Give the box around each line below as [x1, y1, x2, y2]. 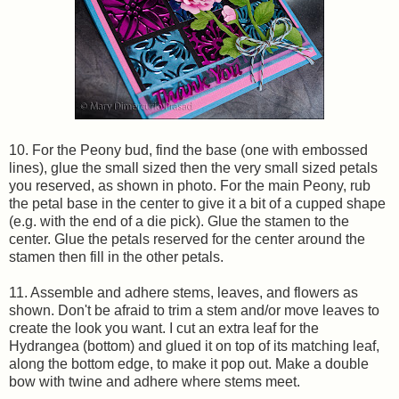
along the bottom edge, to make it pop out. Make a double [9, 355, 369, 371]
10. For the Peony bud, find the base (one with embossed [9, 142, 368, 158]
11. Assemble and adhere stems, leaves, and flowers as [9, 284, 358, 300]
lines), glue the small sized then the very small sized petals [9, 159, 378, 175]
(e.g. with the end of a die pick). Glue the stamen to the [9, 213, 349, 229]
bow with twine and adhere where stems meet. [9, 373, 300, 389]
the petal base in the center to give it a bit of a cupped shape [9, 195, 386, 211]
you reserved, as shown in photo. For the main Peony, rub [9, 177, 370, 193]
